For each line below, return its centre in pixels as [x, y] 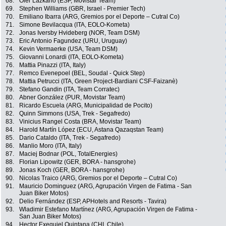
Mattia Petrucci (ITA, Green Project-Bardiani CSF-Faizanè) [98, 81]
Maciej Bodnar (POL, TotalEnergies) [68, 154]
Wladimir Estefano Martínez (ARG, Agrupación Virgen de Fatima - [108, 210]
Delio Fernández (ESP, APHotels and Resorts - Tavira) [93, 202]
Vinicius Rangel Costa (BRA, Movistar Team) [80, 122]
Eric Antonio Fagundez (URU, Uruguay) [73, 41]
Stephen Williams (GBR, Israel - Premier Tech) [82, 9]
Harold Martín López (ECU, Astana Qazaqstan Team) [91, 130]
